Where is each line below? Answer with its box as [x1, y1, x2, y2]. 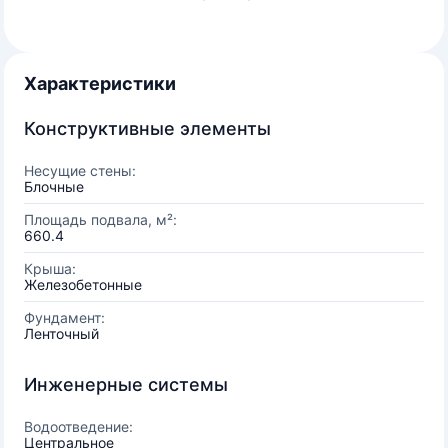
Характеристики [24, 73, 176, 94]
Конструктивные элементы [24, 118, 271, 139]
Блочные [24, 178, 84, 195]
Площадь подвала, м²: [24, 211, 177, 228]
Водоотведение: [24, 418, 133, 435]
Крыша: [24, 260, 76, 277]
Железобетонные [24, 276, 142, 293]
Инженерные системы [24, 374, 228, 395]
